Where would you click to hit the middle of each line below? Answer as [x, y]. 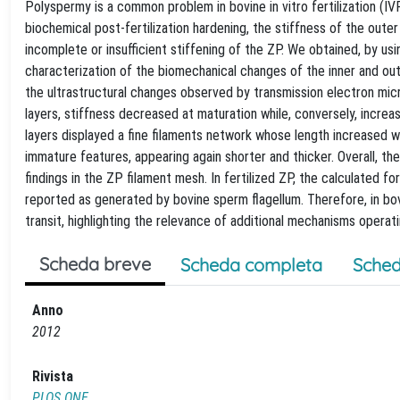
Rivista [53, 376]
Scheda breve [95, 264]
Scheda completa [251, 265]
